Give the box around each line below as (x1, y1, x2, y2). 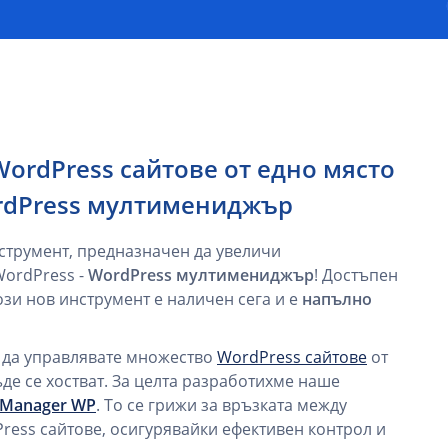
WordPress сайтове (217, 346, 367, 368)
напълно (302, 288, 372, 310)
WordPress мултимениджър (88, 264, 314, 286)
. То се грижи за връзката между (96, 394, 347, 416)
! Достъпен (314, 264, 398, 286)
